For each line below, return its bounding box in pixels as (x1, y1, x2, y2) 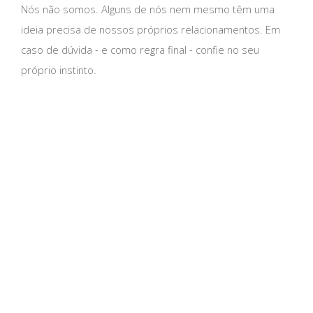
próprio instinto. (21, 63, 96, 78)
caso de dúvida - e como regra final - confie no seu (21, 43, 259, 57)
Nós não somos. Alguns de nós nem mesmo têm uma (21, 2, 275, 17)
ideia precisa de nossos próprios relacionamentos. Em (21, 22, 280, 37)
